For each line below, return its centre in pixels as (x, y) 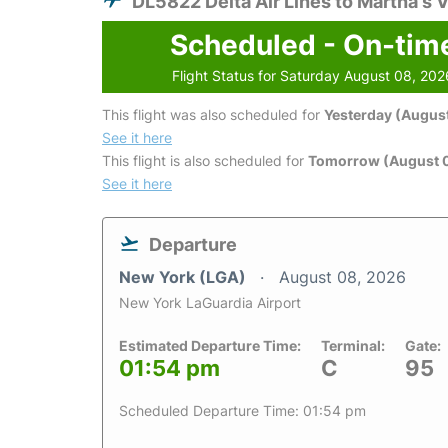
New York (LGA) (184, 277)
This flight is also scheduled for (205, 161)
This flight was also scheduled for (213, 115)
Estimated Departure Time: (210, 346)
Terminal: (353, 346)
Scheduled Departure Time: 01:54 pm (242, 411)
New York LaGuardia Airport (210, 303)
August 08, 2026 (342, 277)
